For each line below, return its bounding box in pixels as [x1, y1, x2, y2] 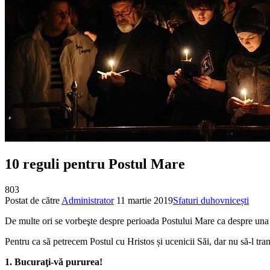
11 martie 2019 [116, 195, 173, 206]
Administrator [61, 195, 114, 206]
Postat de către [5, 195, 61, 206]
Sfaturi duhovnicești [173, 195, 249, 206]
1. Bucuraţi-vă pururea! [5, 256, 102, 267]
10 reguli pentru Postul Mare [5, 155, 185, 172]
